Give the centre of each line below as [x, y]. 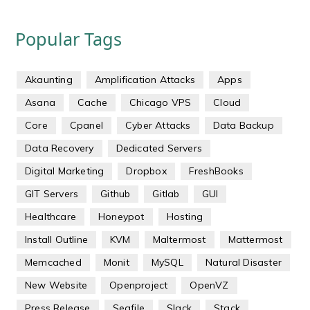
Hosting [185, 217]
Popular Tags [69, 39]
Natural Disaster [244, 263]
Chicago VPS [161, 103]
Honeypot [121, 217]
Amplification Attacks [145, 80]
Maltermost [179, 240]
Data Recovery [60, 148]
